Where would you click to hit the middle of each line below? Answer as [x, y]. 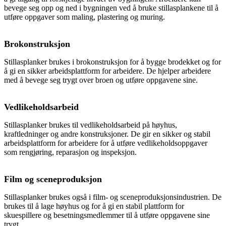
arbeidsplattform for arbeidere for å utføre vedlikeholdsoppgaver [106, 143]
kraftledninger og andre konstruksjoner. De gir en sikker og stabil [107, 134]
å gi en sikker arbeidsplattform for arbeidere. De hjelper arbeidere [107, 71]
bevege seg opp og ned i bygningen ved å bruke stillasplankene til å [111, 8]
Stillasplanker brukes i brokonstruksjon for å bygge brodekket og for [112, 62]
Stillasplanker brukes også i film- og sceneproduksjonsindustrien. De [113, 197]
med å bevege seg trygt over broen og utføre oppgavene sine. [101, 80]
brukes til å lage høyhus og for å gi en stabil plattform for [94, 206]
